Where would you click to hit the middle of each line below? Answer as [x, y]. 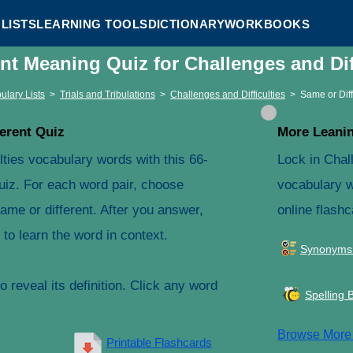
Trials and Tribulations [108, 95]
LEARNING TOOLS [92, 24]
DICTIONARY [186, 24]
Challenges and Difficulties [228, 95]
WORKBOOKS [268, 24]
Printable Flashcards [159, 342]
